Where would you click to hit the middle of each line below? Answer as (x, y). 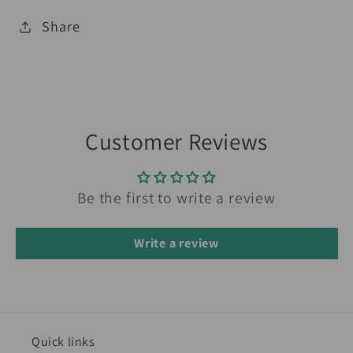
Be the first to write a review (176, 197)
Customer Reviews (176, 141)
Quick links (63, 342)
